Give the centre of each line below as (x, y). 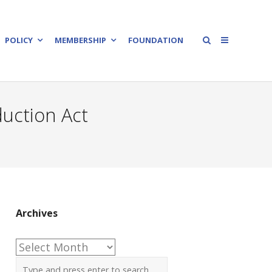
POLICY (19, 40)
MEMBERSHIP (80, 40)
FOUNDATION (156, 40)
